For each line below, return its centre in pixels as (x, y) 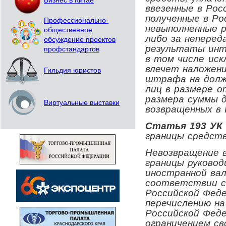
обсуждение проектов (80, 40)
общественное (68, 30)
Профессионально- (76, 20)
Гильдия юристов (72, 70)
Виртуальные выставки (82, 103)
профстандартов (72, 49)
